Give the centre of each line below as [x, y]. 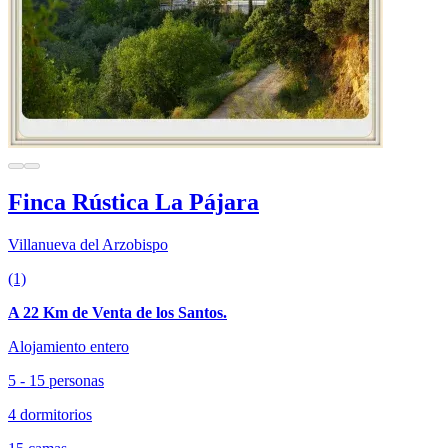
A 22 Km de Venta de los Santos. [117, 313]
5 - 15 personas [56, 381]
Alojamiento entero [68, 347]
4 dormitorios [50, 415]
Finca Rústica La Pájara [133, 202]
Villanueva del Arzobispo [88, 245]
